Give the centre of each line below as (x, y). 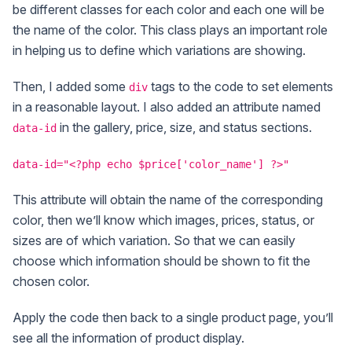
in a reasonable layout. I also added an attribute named (167, 106)
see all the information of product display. (128, 338)
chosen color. (51, 282)
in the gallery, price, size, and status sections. (184, 127)
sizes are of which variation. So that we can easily (154, 241)
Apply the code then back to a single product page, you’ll (173, 318)
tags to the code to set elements (240, 86)
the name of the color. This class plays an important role (170, 29)
